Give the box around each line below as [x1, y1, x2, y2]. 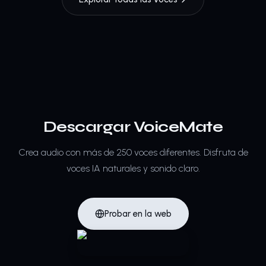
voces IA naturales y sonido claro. [66, 163, 200, 174]
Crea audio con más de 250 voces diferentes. [18, 147, 201, 158]
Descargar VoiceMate [43, 118, 223, 136]
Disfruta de [203, 147, 248, 158]
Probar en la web [104, 208, 172, 219]
